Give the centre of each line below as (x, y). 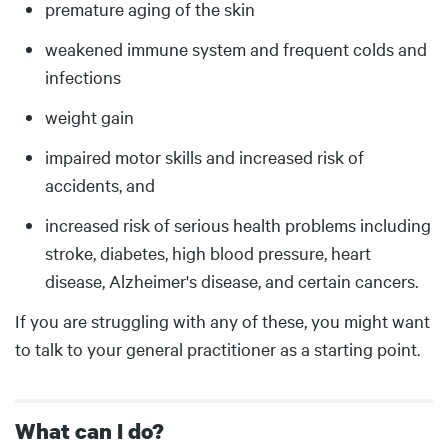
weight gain (89, 116)
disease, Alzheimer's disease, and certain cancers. (231, 280)
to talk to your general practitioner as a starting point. (217, 348)
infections (83, 76)
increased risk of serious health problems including (238, 224)
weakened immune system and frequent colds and (236, 48)
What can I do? (89, 430)
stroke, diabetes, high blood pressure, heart (208, 252)
